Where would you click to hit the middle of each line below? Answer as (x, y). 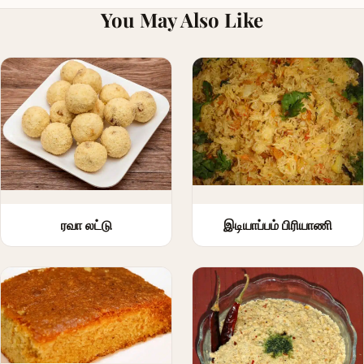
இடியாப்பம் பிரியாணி (278, 224)
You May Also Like (182, 19)
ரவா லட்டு (86, 224)
